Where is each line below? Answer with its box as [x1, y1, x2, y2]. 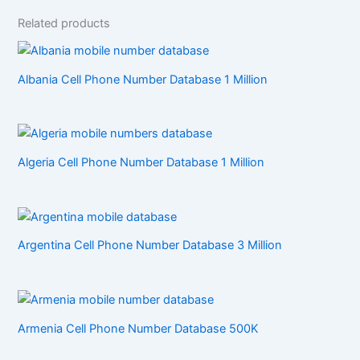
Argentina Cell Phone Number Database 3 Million [18, 238, 283, 253]
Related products [18, 15, 111, 31]
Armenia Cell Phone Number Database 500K [18, 321, 260, 336]
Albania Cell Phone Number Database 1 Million [18, 72, 268, 87]
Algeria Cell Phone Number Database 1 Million [18, 155, 265, 170]
